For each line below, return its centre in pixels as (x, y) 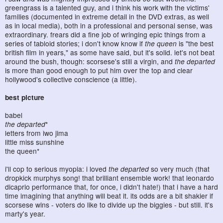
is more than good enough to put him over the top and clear (99, 70)
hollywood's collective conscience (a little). (71, 79)
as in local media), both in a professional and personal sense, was (109, 26)
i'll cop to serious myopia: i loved (57, 169)
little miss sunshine (35, 142)
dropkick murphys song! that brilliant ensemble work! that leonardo (110, 178)
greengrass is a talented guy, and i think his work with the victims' (107, 8)
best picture (25, 97)
